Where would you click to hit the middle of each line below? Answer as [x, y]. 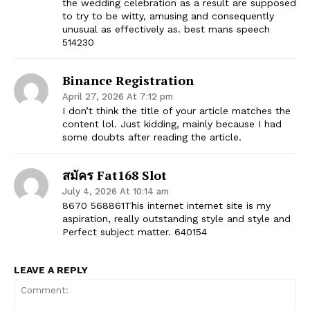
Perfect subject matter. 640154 [135, 231]
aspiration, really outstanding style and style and [176, 218]
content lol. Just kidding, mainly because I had [172, 124]
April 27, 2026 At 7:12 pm [118, 96]
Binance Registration [128, 80]
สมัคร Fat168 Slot [115, 175]
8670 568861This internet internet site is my [166, 205]
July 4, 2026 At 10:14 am [116, 191]
